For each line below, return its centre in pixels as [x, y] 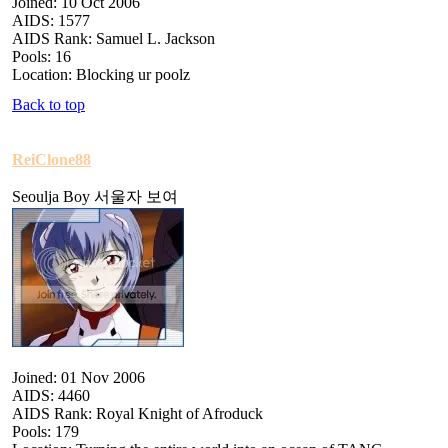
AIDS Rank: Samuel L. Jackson [113, 38]
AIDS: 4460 [51, 395]
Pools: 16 [41, 56]
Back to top [48, 104]
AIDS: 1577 [51, 20]
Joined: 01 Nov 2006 [78, 377]
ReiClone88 [51, 159]
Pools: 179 [45, 431]
